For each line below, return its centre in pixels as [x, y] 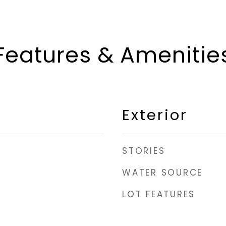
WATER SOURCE [162, 173]
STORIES [144, 151]
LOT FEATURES [159, 194]
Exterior [155, 115]
